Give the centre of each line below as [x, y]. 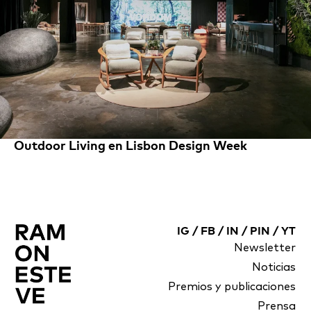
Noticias [274, 268]
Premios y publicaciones [232, 287]
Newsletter [264, 248]
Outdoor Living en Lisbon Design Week [131, 147]
